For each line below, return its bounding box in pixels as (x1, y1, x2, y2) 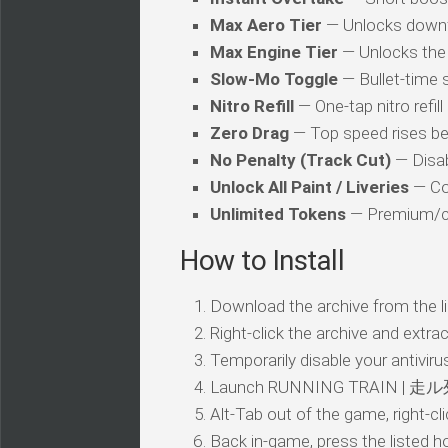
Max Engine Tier (210, 41, 338, 62)
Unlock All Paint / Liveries (210, 176, 409, 197)
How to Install (180, 243, 344, 277)
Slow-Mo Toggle (210, 68, 338, 89)
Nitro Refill (210, 95, 294, 116)
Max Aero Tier (210, 14, 322, 35)
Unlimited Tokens (210, 203, 346, 224)
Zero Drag (210, 122, 289, 143)
